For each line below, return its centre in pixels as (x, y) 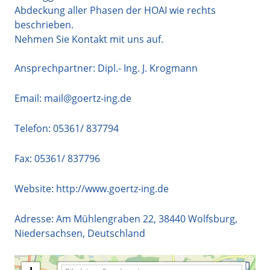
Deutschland (116, 233)
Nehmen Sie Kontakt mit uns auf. (89, 39)
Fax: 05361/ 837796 (57, 158)
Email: (28, 98)
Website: (35, 188)
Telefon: (34, 128)
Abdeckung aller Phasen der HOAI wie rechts (115, 10)
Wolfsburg (212, 218)
